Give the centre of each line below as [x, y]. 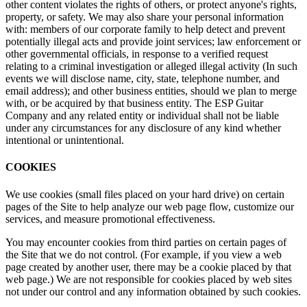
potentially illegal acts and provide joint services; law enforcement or [153, 42]
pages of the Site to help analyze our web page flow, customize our [150, 206]
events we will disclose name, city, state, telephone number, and [143, 79]
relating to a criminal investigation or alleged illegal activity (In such [151, 66]
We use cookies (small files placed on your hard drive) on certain [145, 194]
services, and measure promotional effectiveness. [110, 219]
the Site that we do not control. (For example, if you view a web [144, 254]
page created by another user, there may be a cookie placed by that [148, 267]
